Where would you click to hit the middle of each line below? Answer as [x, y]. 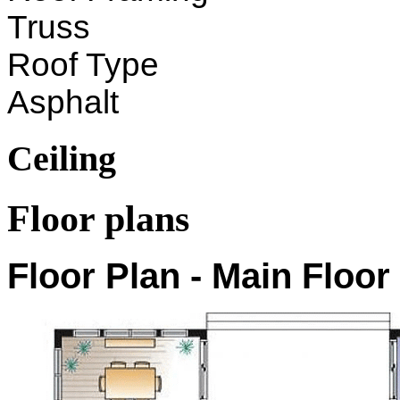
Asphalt [63, 103]
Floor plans [98, 218]
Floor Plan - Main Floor [199, 276]
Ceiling [62, 158]
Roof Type [83, 65]
